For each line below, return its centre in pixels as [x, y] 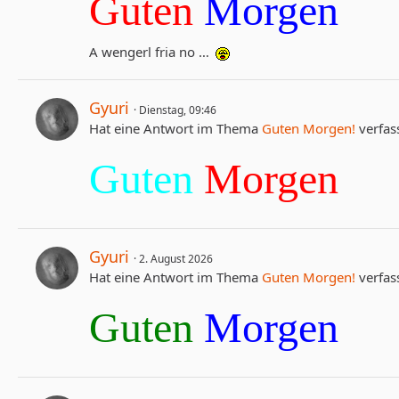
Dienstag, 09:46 [178, 110]
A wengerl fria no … [151, 52]
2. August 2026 [176, 259]
